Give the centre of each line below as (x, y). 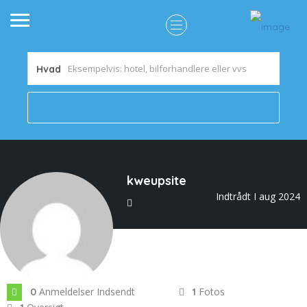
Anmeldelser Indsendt (87, 292)
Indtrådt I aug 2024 (258, 196)
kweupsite (157, 181)
